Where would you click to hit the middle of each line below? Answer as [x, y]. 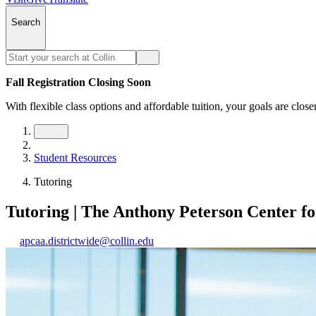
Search [26, 23]
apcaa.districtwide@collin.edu [87, 241]
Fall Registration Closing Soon [78, 82]
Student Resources [75, 157]
